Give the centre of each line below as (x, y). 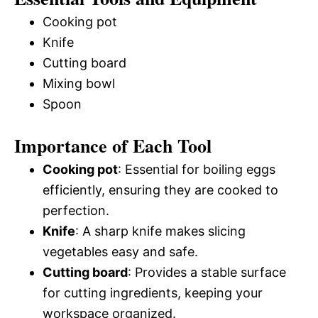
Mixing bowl (79, 83)
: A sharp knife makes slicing (160, 231)
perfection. (76, 210)
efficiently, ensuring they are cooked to (160, 190)
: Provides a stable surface (207, 272)
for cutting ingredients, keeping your (153, 293)
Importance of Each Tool (113, 146)
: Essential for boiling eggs (197, 169)
